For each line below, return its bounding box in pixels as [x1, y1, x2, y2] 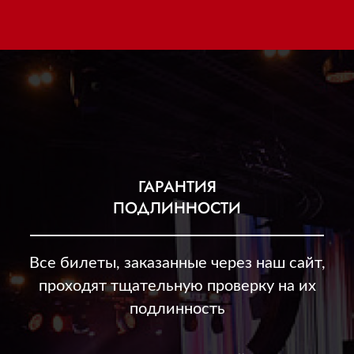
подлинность [129, 300, 225, 317]
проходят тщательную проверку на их [38, 277, 316, 294]
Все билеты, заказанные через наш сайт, [28, 254, 326, 271]
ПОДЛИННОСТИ [113, 196, 241, 220]
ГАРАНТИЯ [137, 175, 217, 198]
